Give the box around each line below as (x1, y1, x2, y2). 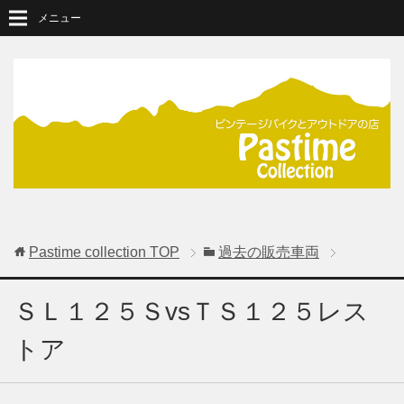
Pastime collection (29, 244, 146, 261)
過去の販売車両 (218, 244, 319, 261)
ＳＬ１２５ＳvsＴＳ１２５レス (14, 298, 369, 326)
